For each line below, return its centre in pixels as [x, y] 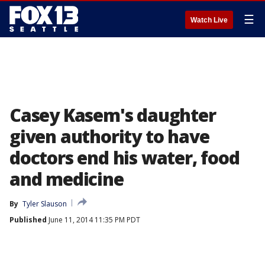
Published [28, 220]
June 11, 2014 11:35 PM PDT [93, 220]
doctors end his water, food [125, 158]
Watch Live [209, 20]
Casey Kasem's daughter [113, 115]
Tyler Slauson [45, 204]
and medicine [67, 179]
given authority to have [109, 136]
